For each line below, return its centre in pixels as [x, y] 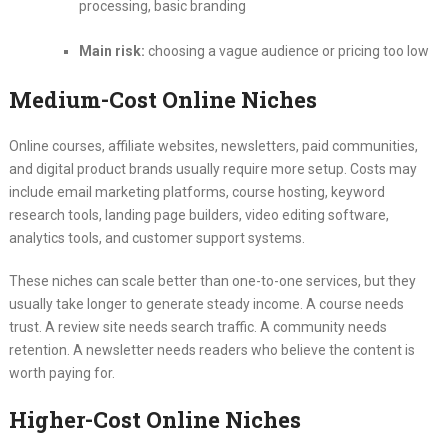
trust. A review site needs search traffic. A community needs [197, 327]
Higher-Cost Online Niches [154, 420]
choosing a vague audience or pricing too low [286, 51]
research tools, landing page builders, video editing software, [198, 215]
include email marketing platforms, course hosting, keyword [196, 192]
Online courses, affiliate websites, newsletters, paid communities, [213, 146]
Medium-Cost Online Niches [162, 100]
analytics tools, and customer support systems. [156, 238]
